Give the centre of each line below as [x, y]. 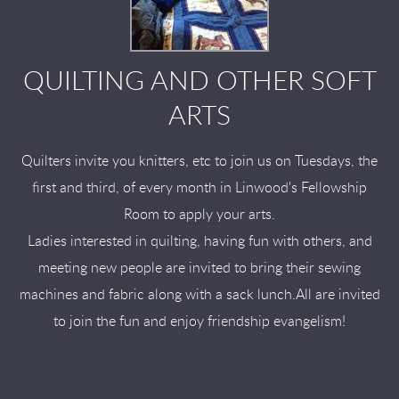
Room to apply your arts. [199, 215]
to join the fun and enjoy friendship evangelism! [199, 322]
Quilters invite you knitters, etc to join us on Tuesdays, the [199, 161]
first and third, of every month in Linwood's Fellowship [199, 188]
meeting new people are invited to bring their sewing [199, 268]
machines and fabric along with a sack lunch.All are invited [199, 295]
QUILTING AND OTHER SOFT [199, 82]
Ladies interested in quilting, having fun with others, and [199, 241]
